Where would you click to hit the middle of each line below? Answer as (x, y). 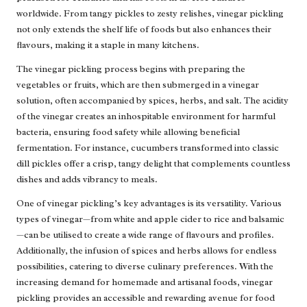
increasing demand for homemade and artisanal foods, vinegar (145, 282)
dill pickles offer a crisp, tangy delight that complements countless (153, 164)
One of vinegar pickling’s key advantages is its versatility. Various (149, 204)
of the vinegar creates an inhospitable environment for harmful (146, 116)
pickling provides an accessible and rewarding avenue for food (146, 298)
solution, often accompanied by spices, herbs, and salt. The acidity (152, 101)
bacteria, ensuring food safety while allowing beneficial (128, 132)
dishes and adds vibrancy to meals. (87, 180)
